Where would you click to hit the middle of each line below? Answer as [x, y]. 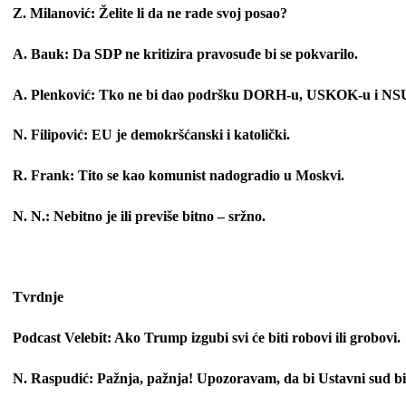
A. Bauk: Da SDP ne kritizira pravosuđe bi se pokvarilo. [185, 53]
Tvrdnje [38, 297]
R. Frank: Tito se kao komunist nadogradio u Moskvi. [179, 175]
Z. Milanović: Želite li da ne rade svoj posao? [150, 14]
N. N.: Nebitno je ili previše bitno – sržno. [139, 216]
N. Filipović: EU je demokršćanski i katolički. [151, 135]
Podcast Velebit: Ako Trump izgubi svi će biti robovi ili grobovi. [207, 337]
